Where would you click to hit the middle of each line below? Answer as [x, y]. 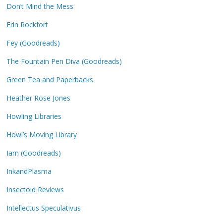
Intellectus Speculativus [44, 208]
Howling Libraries [34, 116]
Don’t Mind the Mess [40, 6]
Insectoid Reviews [35, 190]
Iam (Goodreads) [34, 153]
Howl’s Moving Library [42, 135]
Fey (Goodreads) [33, 43]
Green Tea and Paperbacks [50, 80]
